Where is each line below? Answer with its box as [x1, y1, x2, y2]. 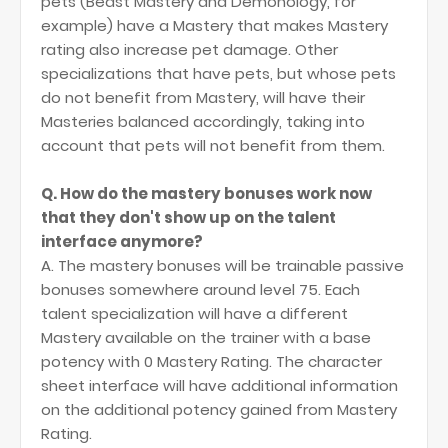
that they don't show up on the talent [41, 207, 336, 228]
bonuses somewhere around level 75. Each [41, 279, 360, 300]
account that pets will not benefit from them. [41, 135, 385, 156]
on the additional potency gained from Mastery [41, 399, 397, 420]
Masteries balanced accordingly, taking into [41, 111, 365, 132]
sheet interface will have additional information [41, 375, 398, 396]
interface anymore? [41, 231, 203, 252]
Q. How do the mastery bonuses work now [41, 183, 372, 204]
